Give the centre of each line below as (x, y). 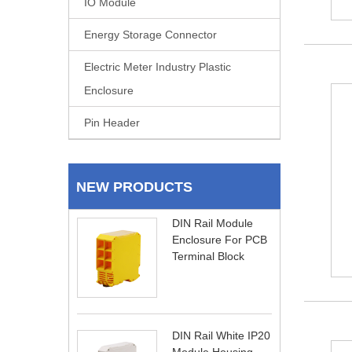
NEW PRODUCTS (134, 187)
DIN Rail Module (213, 223)
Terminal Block (208, 256)
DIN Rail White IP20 (221, 335)
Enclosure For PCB (220, 240)
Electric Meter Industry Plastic (158, 67)
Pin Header (112, 123)
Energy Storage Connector (150, 35)
